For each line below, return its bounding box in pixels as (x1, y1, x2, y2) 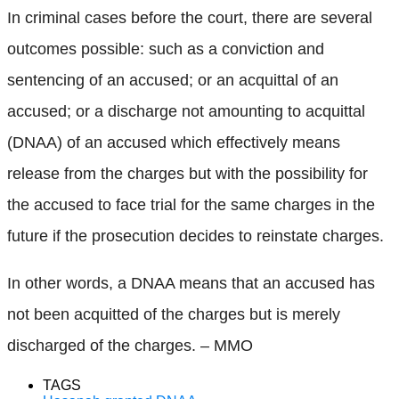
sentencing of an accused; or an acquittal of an (7, 70, 338, 89)
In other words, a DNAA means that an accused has (7, 273, 375, 292)
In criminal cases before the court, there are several (7, 8, 372, 27)
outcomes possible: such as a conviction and (7, 39, 324, 58)
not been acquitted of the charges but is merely (7, 305, 340, 323)
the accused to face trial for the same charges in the (7, 195, 375, 214)
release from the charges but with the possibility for (7, 164, 368, 183)
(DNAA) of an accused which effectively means (7, 133, 340, 151)
